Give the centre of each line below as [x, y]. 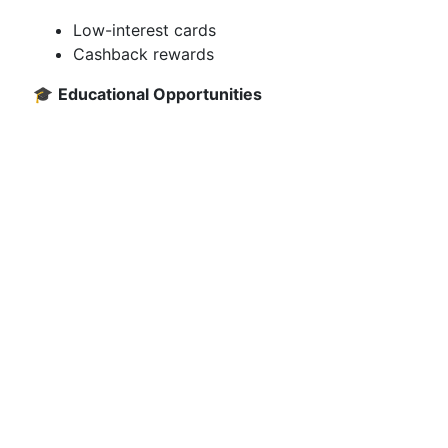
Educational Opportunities [160, 94]
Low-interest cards [144, 30]
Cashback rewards [143, 54]
